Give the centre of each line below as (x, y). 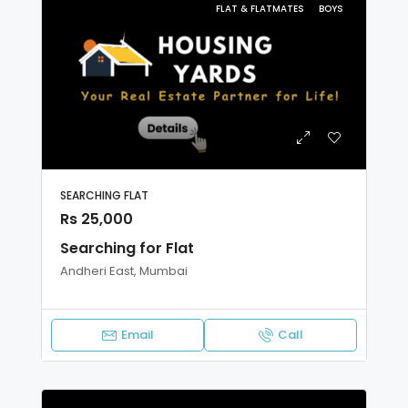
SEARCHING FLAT (104, 195)
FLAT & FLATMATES (261, 9)
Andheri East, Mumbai (124, 270)
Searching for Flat (127, 248)
